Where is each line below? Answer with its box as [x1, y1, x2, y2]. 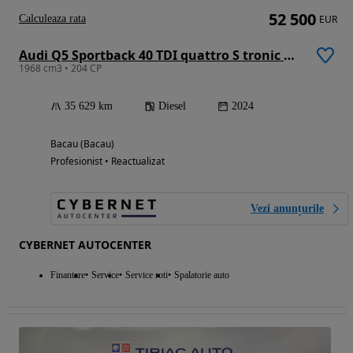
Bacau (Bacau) [50, 136, 114, 150]
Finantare [50, 269, 85, 281]
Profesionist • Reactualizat [50, 154, 165, 168]
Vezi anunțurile [251, 202, 324, 214]
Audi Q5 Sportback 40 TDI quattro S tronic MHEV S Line [284, 46, 295, 64]
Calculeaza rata [19, 12, 86, 24]
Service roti [125, 269, 168, 281]
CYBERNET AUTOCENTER [19, 236, 151, 252]
